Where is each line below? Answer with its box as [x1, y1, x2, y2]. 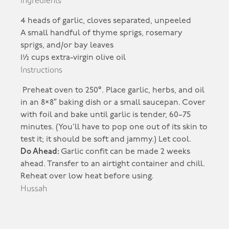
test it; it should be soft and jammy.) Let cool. [20, 135, 192, 144]
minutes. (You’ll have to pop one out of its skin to [20, 123, 208, 131]
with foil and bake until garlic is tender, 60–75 [20, 110, 191, 119]
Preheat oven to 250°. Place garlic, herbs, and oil [20, 86, 205, 95]
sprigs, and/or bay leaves [20, 41, 114, 50]
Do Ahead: [20, 147, 60, 156]
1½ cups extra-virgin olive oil [20, 53, 126, 62]
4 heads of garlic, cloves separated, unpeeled [20, 16, 192, 25]
